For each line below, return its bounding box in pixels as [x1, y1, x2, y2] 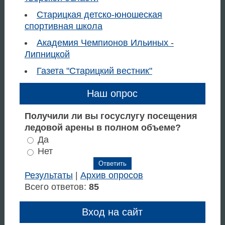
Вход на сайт [82, 206, 143, 218]
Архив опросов [80, 170, 143, 181]
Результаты [24, 170, 73, 181]
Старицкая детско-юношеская [36, 9, 162, 20]
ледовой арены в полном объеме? [24, 122, 181, 133]
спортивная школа [24, 21, 102, 31]
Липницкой [24, 49, 70, 59]
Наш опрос [87, 87, 138, 99]
